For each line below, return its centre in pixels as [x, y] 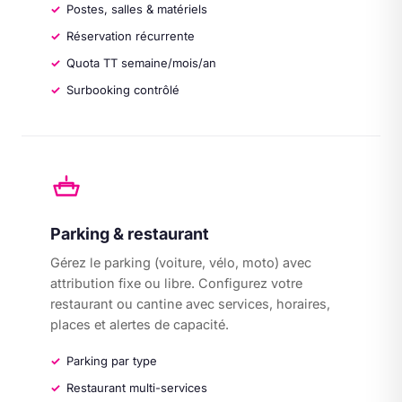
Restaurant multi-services [137, 388]
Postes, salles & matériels [137, 9]
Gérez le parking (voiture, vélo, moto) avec [181, 262]
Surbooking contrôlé [123, 90]
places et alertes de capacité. [140, 324]
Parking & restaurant [130, 234]
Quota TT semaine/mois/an [141, 63]
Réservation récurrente [131, 36]
